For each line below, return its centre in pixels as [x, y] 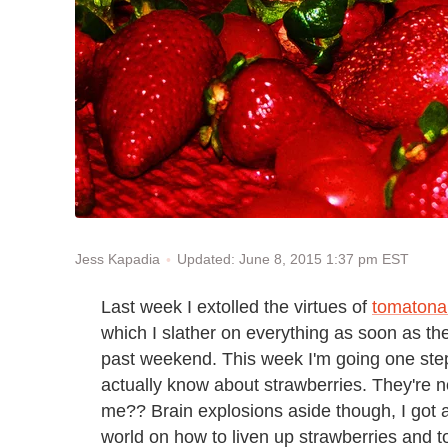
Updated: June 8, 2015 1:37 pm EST [293, 259]
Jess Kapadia [117, 259]
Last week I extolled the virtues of [236, 306]
